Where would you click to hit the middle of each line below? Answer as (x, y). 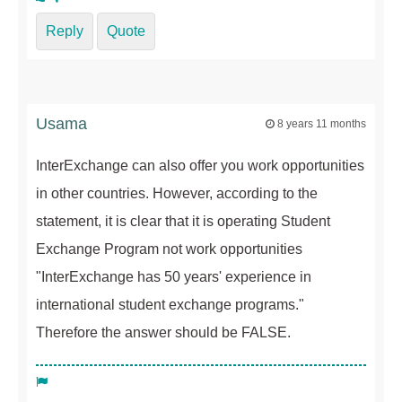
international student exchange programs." (170, 304)
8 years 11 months (322, 123)
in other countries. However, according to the (177, 193)
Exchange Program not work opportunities (169, 249)
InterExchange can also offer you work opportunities (200, 165)
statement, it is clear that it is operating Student (183, 221)
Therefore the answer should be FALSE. (163, 332)
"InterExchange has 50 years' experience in (174, 276)
